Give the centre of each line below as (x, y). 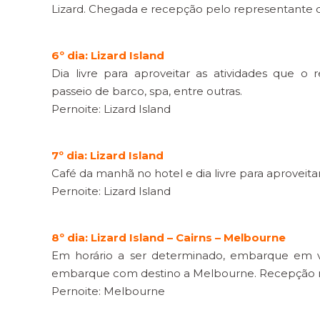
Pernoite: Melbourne (108, 291)
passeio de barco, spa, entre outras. (147, 91)
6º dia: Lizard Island (109, 55)
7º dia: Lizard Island (107, 155)
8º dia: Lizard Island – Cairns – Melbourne (169, 237)
